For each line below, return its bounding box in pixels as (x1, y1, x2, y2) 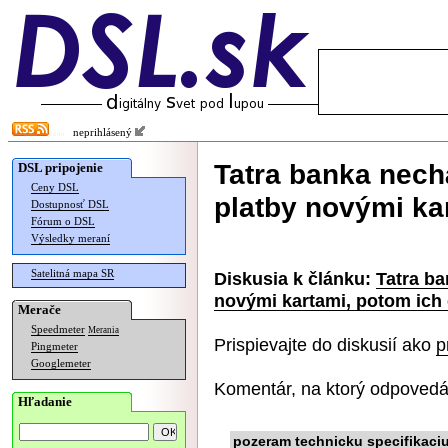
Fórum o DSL (31, 216, 95, 227)
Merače (18, 302, 61, 317)
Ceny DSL (31, 182, 79, 193)
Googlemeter (31, 358, 91, 369)
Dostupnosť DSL (31, 199, 109, 210)
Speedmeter (31, 324, 85, 335)
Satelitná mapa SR (31, 268, 114, 279)
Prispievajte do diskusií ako (214, 334, 436, 355)
